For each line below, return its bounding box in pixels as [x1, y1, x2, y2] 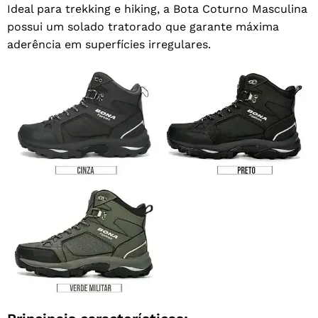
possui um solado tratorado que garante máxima [7, 20, 279, 34]
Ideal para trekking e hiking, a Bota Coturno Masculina [7, 2, 307, 16]
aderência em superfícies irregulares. [7, 38, 211, 52]
